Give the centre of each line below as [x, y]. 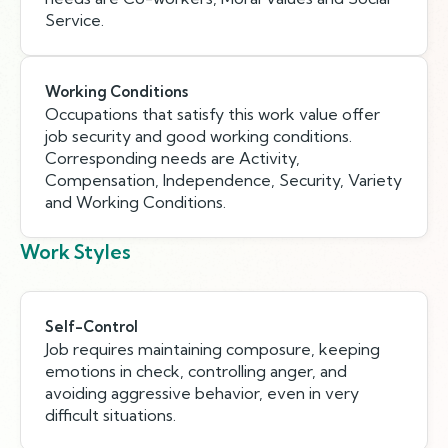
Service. [74, 20]
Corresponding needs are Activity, [172, 158]
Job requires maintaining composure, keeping [212, 349]
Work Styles [75, 252]
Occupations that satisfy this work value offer [212, 114]
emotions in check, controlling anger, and [196, 371]
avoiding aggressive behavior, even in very [202, 393]
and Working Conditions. [135, 202]
